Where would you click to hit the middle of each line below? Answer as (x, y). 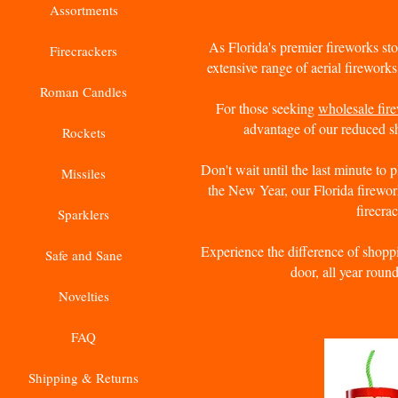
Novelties (84, 296)
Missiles (84, 173)
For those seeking (267, 108)
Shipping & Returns (84, 378)
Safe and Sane (84, 255)
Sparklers (84, 214)
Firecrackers (84, 51)
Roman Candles (84, 92)
